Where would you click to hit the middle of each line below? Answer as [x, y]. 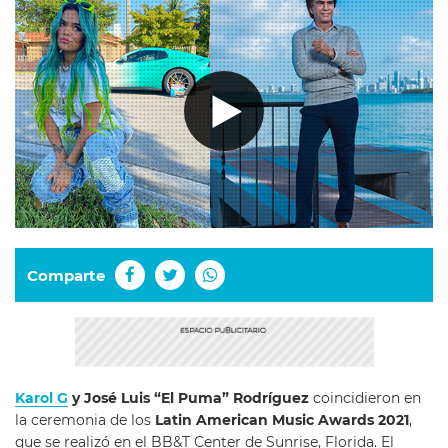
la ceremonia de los [85, 420]
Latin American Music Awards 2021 [282, 420]
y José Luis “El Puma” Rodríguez [188, 398]
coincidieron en [365, 398]
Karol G [41, 398]
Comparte [66, 275]
